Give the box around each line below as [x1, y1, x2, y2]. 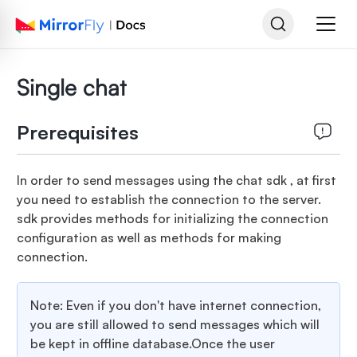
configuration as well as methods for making [16, 229, 281, 245]
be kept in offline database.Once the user [29, 335, 275, 351]
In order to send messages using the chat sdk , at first [16, 172, 336, 188]
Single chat [16, 73, 126, 101]
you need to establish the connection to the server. [16, 191, 321, 207]
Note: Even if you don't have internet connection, [29, 297, 321, 313]
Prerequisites [16, 120, 139, 144]
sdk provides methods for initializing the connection [16, 210, 328, 226]
